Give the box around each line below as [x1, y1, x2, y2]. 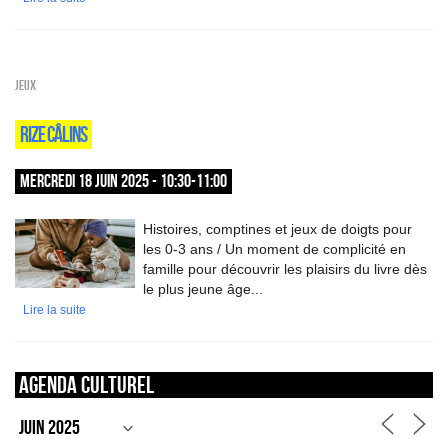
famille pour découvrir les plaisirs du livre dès [143, 261, 427, 277]
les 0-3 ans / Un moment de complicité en [143, 241, 406, 257]
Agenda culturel [19, 371, 154, 398]
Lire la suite [23, 303, 86, 317]
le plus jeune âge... [143, 281, 263, 297]
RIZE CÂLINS [20, 122, 87, 146]
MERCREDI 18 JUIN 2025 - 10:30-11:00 [20, 171, 227, 191]
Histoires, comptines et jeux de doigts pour [143, 221, 412, 237]
